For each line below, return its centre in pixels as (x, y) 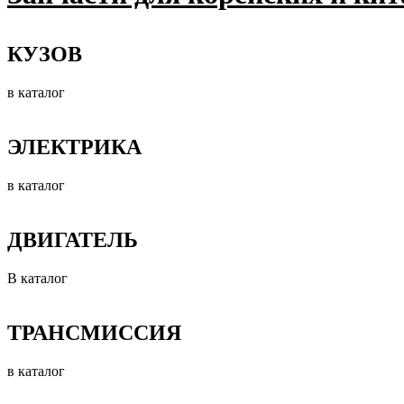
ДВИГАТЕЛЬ (73, 239)
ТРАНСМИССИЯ (94, 332)
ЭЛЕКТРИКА (74, 147)
